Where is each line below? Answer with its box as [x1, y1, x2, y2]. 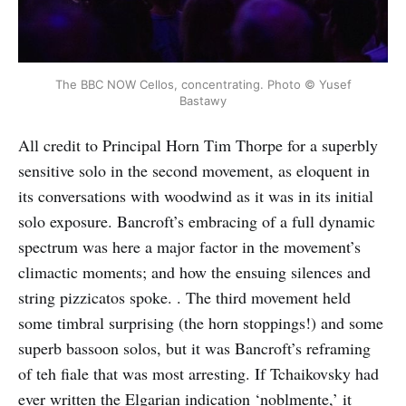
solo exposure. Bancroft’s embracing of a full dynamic [18, 210, 375, 233]
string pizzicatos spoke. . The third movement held [18, 286, 351, 309]
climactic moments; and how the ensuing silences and [18, 261, 371, 284]
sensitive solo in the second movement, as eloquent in [18, 159, 370, 182]
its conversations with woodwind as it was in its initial [18, 185, 373, 208]
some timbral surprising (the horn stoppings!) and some [18, 312, 383, 334]
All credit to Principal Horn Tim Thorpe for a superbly [18, 134, 378, 157]
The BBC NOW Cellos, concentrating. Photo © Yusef [54, 76, 352, 92]
